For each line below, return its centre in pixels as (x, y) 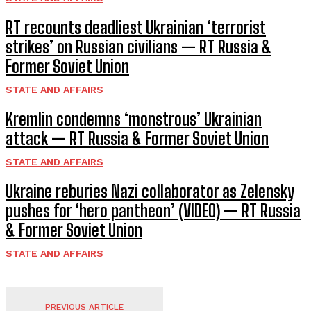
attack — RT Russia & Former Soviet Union (137, 138)
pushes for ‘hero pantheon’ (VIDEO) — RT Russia (153, 210)
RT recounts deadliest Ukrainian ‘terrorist (136, 27)
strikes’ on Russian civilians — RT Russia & (138, 47)
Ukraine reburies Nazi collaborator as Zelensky (150, 191)
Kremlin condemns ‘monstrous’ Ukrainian (134, 119)
